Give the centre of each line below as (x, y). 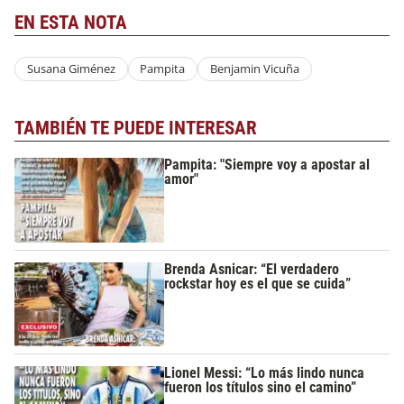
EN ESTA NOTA (71, 22)
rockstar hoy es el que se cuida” (258, 283)
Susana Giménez (71, 69)
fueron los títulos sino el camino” (261, 388)
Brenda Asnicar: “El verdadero (252, 269)
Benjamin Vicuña (254, 69)
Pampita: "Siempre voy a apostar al (267, 165)
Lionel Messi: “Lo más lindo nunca (265, 373)
